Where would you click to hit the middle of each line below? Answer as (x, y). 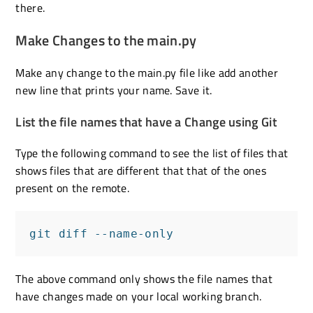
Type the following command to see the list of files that (152, 153)
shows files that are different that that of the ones (141, 170)
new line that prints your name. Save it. (114, 90)
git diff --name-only (102, 233)
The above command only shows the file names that (144, 278)
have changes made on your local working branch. (139, 296)
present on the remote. (73, 188)
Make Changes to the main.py (106, 40)
